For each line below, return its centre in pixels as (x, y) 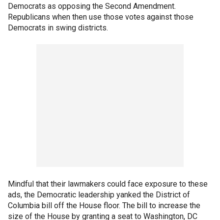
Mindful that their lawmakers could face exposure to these (108, 184)
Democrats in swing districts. (58, 28)
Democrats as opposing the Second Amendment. (92, 6)
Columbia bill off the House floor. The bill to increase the (104, 206)
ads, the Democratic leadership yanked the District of (99, 195)
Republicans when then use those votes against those (101, 17)
